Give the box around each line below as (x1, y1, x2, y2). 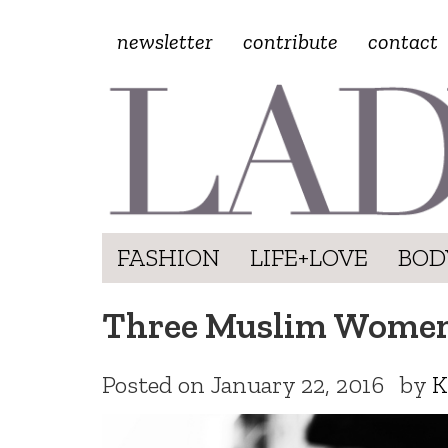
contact (368, 28, 438, 55)
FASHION (117, 242, 220, 272)
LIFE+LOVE (250, 242, 368, 272)
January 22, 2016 (210, 369, 384, 399)
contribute (243, 28, 338, 55)
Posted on (102, 369, 210, 399)
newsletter (117, 28, 213, 55)
